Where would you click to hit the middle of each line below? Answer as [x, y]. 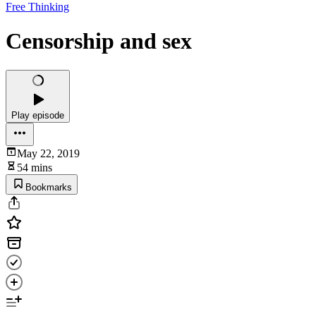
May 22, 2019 [48, 153]
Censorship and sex [99, 41]
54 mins [35, 167]
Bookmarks [49, 187]
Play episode [38, 115]
